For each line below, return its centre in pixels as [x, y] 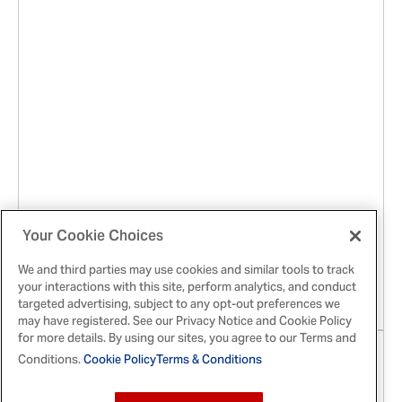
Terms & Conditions [209, 361]
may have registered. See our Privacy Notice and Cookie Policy [185, 323]
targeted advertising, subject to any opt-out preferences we [179, 306]
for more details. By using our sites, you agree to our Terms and [187, 340]
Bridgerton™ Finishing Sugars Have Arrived [201, 285]
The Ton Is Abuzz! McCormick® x [163, 258]
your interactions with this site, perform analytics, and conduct [187, 288]
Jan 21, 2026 [79, 220]
